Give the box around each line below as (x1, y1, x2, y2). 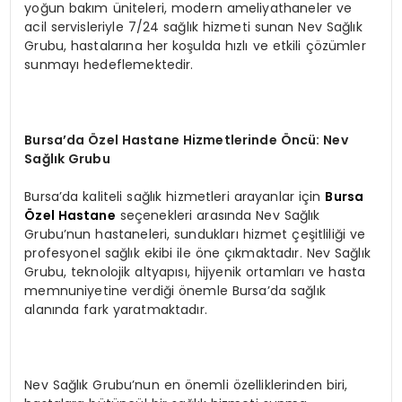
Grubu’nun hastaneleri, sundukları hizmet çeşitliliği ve (24, 224, 366, 243)
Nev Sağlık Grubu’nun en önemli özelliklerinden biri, (24, 375, 348, 394)
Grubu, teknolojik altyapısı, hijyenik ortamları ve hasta (24, 262, 366, 281)
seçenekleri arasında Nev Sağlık (115, 205, 320, 224)
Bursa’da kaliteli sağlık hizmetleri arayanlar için (24, 187, 326, 205)
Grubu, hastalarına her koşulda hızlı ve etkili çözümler (24, 36, 366, 55)
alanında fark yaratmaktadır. (24, 300, 207, 319)
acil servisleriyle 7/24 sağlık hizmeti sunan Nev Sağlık (24, 17, 363, 36)
